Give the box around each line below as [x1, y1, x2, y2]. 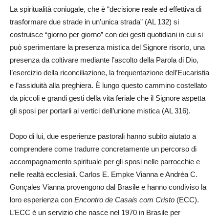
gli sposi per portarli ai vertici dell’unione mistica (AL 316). [10, 107, 191, 115]
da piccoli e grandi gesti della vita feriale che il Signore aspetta [10, 94, 205, 103]
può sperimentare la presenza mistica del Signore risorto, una [10, 43, 205, 52]
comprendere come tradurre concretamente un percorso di [10, 145, 197, 153]
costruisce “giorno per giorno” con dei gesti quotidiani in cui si [10, 30, 203, 39]
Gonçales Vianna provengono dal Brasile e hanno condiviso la [10, 183, 206, 192]
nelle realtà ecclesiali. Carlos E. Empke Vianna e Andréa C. [10, 170, 197, 179]
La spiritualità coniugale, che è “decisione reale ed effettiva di [10, 5, 201, 14]
